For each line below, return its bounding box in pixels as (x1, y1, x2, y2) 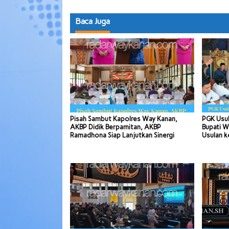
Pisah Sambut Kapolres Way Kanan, (70, 114, 177, 123)
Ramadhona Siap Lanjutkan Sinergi (70, 131, 174, 139)
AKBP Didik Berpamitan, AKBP (70, 123, 161, 131)
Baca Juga (75, 16, 110, 27)
